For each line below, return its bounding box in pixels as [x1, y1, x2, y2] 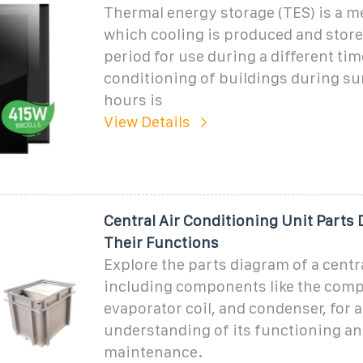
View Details [103, 113, 190, 130]
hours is [103, 91, 163, 109]
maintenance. [103, 343, 203, 361]
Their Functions [103, 233, 219, 251]
